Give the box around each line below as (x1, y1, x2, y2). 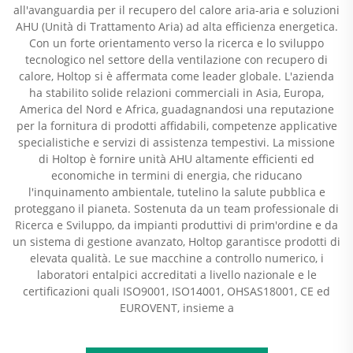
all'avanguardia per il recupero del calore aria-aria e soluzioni (13, 2, 340, 17)
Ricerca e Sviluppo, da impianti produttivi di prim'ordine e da (15, 217, 338, 232)
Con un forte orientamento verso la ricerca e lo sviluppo (29, 35, 324, 50)
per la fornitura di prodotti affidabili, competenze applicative (16, 118, 337, 133)
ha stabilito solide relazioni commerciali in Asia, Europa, (29, 85, 324, 100)
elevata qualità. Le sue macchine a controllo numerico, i (29, 251, 324, 266)
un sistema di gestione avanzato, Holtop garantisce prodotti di (13, 234, 340, 249)
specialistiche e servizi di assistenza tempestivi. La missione (18, 135, 335, 150)
